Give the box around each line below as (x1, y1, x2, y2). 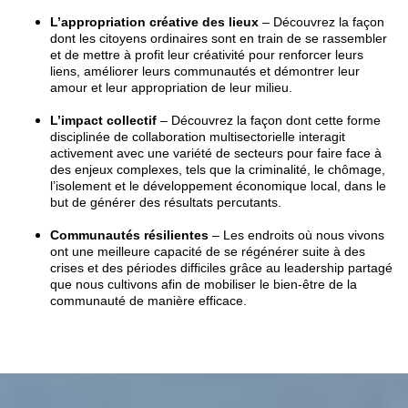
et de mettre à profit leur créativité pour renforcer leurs (50, 46, 363, 62)
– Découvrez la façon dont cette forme (157, 112, 381, 127)
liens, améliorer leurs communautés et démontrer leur (50, 63, 360, 78)
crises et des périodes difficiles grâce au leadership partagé (50, 260, 393, 275)
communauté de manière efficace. (50, 292, 247, 308)
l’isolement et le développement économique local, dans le (50, 178, 386, 193)
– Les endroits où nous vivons (209, 227, 384, 242)
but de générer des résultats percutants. (50, 194, 281, 209)
